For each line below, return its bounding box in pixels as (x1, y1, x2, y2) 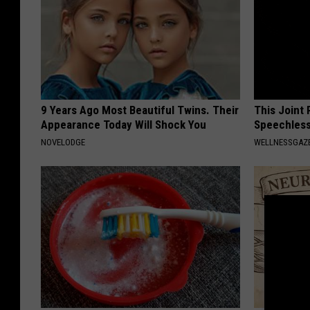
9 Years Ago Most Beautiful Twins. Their (41, 103, 239, 118)
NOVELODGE (41, 137, 85, 148)
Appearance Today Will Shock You (41, 118, 206, 132)
